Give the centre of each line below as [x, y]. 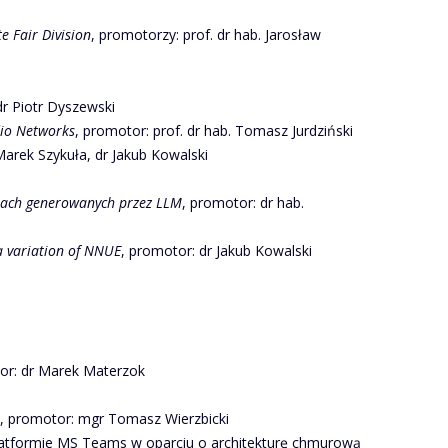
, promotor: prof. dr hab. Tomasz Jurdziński [214, 130]
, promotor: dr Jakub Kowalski [216, 250]
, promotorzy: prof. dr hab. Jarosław [206, 34]
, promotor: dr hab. [243, 202]
